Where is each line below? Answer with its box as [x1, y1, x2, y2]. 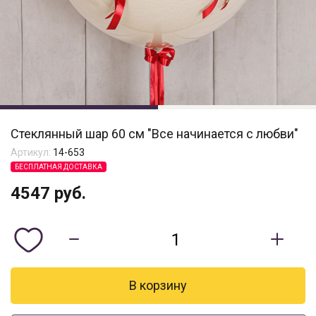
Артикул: [11, 147, 51, 158]
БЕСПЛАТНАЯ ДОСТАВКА [15, 163, 102, 171]
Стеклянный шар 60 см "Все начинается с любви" [11, 126, 298, 141]
